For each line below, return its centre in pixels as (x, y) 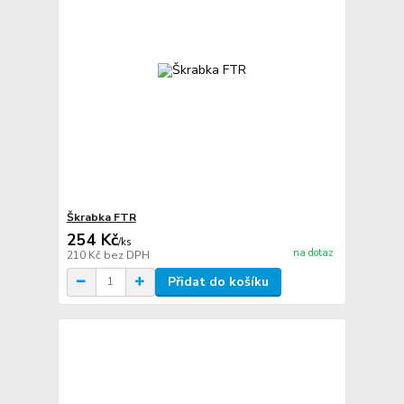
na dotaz (313, 252)
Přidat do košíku (218, 281)
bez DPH (126, 255)
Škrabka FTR (101, 217)
